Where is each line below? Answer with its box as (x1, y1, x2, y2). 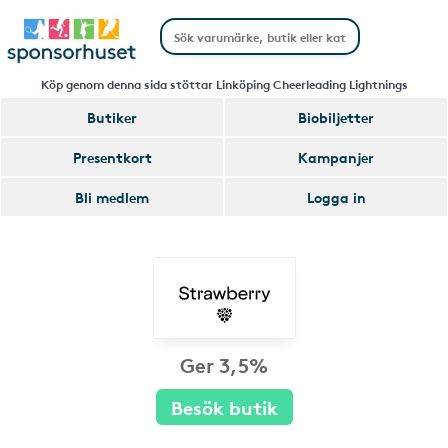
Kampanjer (298, 147, 374, 167)
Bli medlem (75, 187, 149, 207)
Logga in (306, 187, 366, 207)
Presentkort (72, 147, 152, 167)
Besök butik (170, 393, 278, 420)
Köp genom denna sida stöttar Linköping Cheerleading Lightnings (40, 75, 408, 92)
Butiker (87, 107, 137, 127)
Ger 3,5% (180, 350, 268, 378)
